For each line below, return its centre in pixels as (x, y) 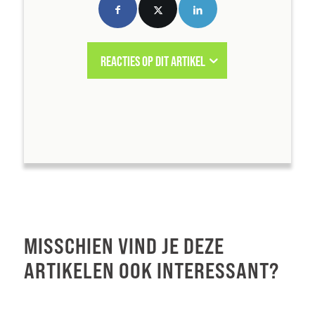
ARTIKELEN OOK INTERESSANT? (151, 271)
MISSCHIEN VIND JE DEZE (124, 246)
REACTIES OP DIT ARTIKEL (153, 62)
